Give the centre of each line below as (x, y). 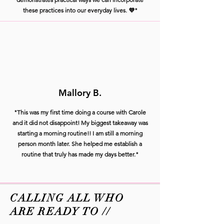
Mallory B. (80, 92)
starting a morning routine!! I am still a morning (80, 133)
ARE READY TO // (60, 211)
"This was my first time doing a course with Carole (80, 112)
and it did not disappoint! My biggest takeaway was (80, 122)
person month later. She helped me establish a (80, 143)
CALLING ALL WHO (67, 198)
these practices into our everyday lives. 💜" (80, 10)
